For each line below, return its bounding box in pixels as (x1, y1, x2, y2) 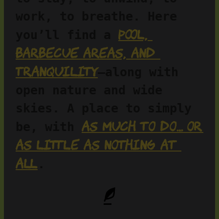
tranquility (16, 63, 98, 80)
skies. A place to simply (16, 101, 192, 116)
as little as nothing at (16, 136, 176, 153)
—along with (98, 65, 178, 80)
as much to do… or (82, 118, 202, 135)
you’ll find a (16, 28, 118, 43)
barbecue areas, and (16, 44, 155, 62)
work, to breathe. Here (16, 9, 177, 24)
